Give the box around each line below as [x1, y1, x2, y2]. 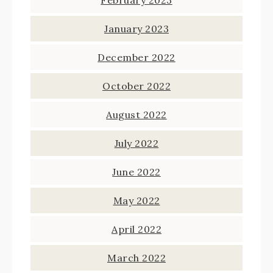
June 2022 [112, 166, 161, 178]
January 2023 [104, 23, 169, 35]
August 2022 [106, 108, 167, 121]
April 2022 [112, 223, 161, 235]
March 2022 [107, 252, 166, 264]
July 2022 [114, 137, 159, 149]
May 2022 [113, 194, 160, 207]
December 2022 [97, 51, 175, 63]
